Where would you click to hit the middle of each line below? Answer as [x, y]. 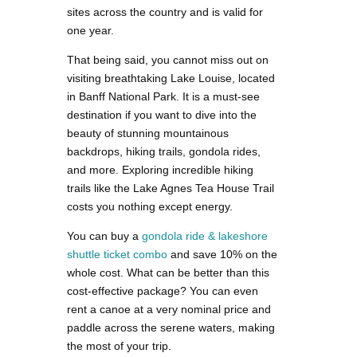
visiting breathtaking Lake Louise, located [171, 78]
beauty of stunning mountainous [148, 133]
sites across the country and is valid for [165, 12]
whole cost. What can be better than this [168, 272]
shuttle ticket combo [117, 254]
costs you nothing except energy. [150, 206]
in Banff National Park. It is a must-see [163, 96]
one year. [90, 30]
